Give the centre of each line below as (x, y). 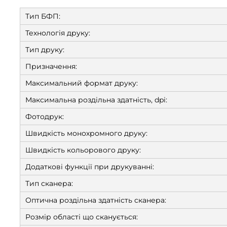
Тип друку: (45, 50)
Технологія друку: (58, 33)
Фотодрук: (45, 117)
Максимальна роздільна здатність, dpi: (96, 100)
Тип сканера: (49, 183)
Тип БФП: (43, 16)
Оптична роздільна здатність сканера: (96, 200)
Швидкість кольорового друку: (83, 150)
